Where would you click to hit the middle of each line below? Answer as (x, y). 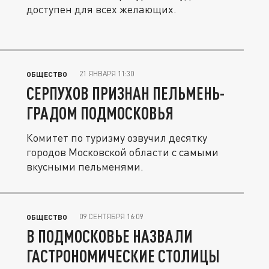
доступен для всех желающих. (101, 9)
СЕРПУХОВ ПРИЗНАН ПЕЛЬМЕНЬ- (125, 93)
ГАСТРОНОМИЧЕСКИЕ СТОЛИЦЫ (123, 256)
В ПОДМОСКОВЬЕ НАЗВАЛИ (110, 236)
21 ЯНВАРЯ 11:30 (107, 74)
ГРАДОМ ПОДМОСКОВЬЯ (100, 113)
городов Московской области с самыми (122, 152)
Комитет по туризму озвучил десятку (117, 138)
